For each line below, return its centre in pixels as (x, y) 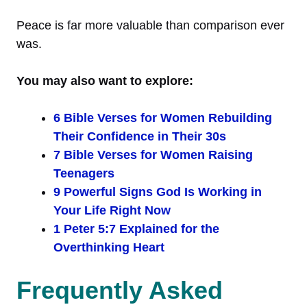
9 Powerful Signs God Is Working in (158, 192)
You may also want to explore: (105, 81)
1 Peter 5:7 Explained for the (136, 229)
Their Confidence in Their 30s (140, 136)
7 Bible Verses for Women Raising (153, 155)
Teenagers (84, 173)
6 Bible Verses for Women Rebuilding (163, 118)
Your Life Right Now (112, 210)
